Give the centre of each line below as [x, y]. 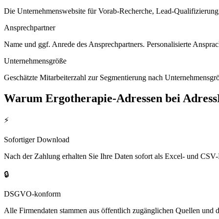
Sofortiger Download [37, 140]
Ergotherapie [79, 98]
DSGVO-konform [32, 194]
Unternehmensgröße [35, 61]
